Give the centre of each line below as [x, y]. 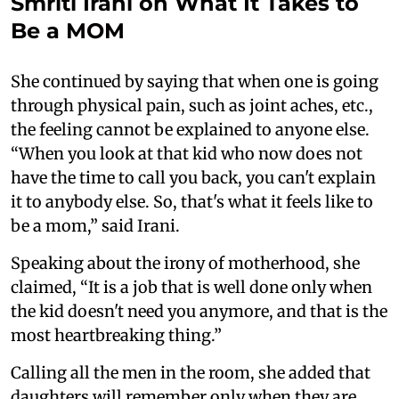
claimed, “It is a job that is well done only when [191, 288]
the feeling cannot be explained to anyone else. [190, 130]
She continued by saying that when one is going [195, 82]
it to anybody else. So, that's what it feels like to [192, 202]
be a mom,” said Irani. [95, 226]
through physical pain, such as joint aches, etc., [192, 106]
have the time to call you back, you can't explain [193, 178]
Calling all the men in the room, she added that [191, 373]
